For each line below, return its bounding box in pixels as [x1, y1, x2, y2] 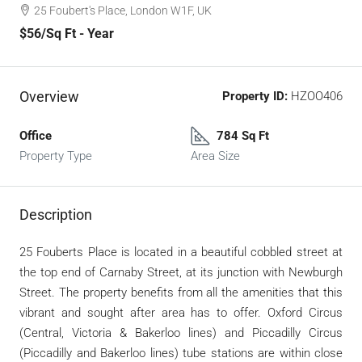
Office [19, 128, 52, 143]
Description [19, 205, 92, 223]
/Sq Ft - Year [41, 25, 114, 41]
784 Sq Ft [217, 128, 269, 143]
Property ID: [222, 88, 288, 103]
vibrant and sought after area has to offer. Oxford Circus [19, 305, 343, 320]
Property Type [19, 148, 92, 163]
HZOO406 [288, 88, 343, 103]
